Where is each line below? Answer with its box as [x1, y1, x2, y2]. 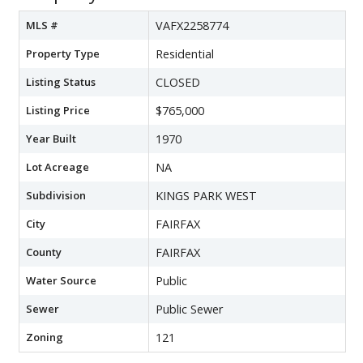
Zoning [26, 329, 63, 344]
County [26, 244, 62, 259]
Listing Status [26, 74, 96, 89]
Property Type [26, 45, 100, 61]
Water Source [26, 272, 96, 288]
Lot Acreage [26, 159, 89, 174]
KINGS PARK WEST [156, 187, 257, 203]
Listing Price [26, 102, 90, 117]
